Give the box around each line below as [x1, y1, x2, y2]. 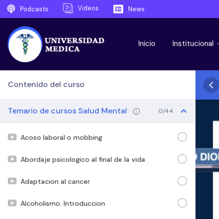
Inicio [138, 39, 155, 49]
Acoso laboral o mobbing [21, 132, 102, 142]
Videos [78, 4, 99, 12]
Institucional [172, 39, 216, 49]
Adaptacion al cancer [21, 176, 90, 186]
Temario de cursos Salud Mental [8, 105, 129, 116]
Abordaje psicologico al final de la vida [21, 154, 145, 164]
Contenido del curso [8, 79, 85, 90]
